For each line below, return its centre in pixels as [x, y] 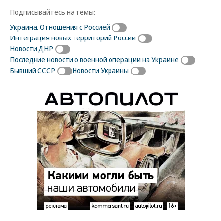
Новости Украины [100, 70]
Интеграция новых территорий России [73, 38]
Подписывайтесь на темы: [53, 12]
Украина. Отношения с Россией [60, 27]
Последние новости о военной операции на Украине [94, 59]
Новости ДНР [32, 49]
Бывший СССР [33, 70]
